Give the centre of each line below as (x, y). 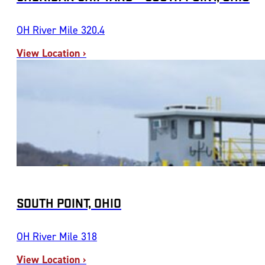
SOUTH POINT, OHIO (69, 203)
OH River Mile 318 (57, 237)
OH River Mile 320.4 (61, 30)
